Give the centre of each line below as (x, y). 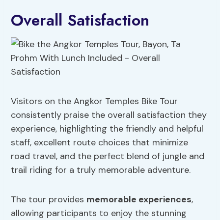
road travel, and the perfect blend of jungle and (108, 156)
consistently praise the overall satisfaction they (109, 115)
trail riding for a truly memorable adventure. (101, 170)
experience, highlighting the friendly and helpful (107, 129)
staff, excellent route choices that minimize (100, 143)
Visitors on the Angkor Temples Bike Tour (95, 101)
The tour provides (49, 200)
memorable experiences (139, 200)
